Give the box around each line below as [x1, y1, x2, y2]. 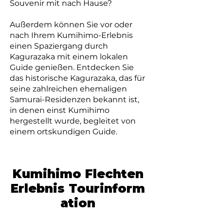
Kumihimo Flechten [12, 166, 144, 181]
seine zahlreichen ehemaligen [10, 84, 127, 93]
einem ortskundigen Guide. [10, 127, 117, 136]
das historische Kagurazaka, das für [10, 73, 145, 83]
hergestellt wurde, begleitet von [10, 116, 136, 126]
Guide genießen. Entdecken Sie [10, 63, 134, 72]
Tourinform [69, 181, 145, 196]
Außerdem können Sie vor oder [10, 20, 132, 29]
